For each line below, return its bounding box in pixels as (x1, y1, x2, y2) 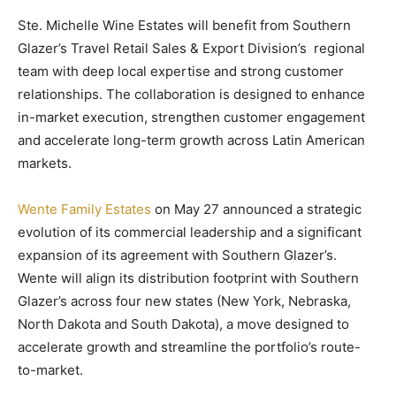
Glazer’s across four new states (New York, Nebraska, (18, 292, 351, 309)
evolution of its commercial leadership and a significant (18, 223, 362, 240)
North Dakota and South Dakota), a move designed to (18, 315, 349, 332)
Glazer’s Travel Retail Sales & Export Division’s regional (18, 39, 365, 57)
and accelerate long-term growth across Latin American (18, 131, 365, 148)
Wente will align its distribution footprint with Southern (18, 269, 359, 286)
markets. (18, 154, 75, 171)
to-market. (18, 361, 83, 378)
